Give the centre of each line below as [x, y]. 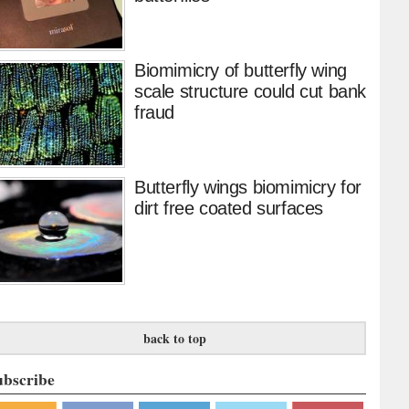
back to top [174, 339]
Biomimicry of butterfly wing [241, 71]
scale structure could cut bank [250, 92]
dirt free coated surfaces [229, 209]
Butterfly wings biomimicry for [248, 188]
